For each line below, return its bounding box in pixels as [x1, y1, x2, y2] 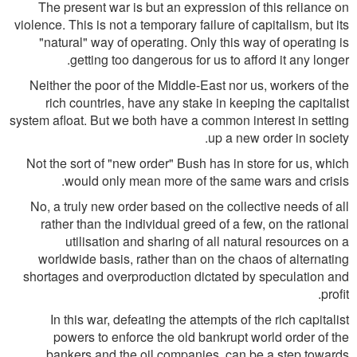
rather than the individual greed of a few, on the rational [41, 214, 349, 233]
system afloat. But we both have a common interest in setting [10, 111, 349, 129]
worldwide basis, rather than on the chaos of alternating [38, 249, 349, 268]
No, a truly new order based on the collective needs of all [30, 197, 349, 215]
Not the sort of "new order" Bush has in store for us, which [26, 154, 349, 172]
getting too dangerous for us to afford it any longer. [70, 50, 349, 69]
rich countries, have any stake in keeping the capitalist [45, 93, 349, 112]
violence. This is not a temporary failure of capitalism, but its [14, 15, 349, 33]
